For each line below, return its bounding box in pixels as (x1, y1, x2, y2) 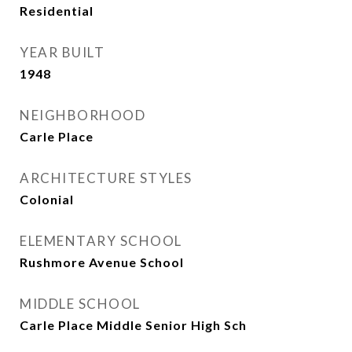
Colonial (20, 192, 74, 207)
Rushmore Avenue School (20, 255, 184, 269)
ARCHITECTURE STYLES (20, 170, 192, 186)
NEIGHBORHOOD (20, 107, 145, 123)
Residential (20, 3, 93, 18)
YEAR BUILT (20, 44, 104, 60)
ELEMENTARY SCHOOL (20, 233, 182, 249)
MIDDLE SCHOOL (20, 295, 141, 312)
